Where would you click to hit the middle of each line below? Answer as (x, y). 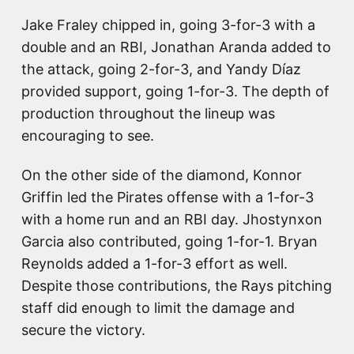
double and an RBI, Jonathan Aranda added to (176, 47)
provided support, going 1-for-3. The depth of (175, 91)
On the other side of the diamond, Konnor (162, 175)
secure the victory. (83, 330)
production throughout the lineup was (148, 113)
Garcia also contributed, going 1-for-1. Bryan (169, 242)
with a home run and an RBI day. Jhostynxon (172, 220)
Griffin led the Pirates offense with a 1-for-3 (168, 198)
